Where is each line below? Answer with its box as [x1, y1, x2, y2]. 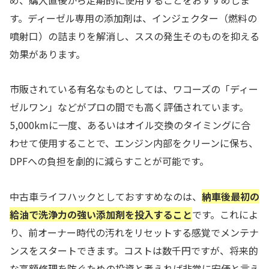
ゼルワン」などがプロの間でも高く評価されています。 [10, 100, 249, 115]
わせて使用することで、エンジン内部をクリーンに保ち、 [10, 136, 258, 151]
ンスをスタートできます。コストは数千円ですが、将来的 [10, 243, 258, 258]
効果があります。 [10, 46, 85, 61]
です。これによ [192, 207, 258, 222]
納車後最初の [202, 189, 259, 204]
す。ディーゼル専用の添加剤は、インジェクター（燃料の [10, 10, 257, 25]
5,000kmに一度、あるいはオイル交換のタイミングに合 [10, 118, 250, 133]
